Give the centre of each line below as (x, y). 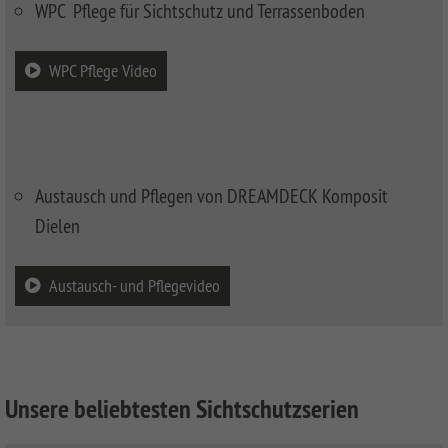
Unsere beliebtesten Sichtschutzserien (182, 408)
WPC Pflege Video (103, 70)
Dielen (57, 225)
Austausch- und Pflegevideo (134, 285)
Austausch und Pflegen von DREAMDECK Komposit (211, 195)
